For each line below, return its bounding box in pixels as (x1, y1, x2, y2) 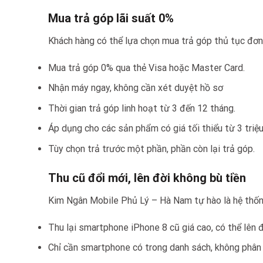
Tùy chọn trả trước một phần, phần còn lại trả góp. (48, 143, 255, 155)
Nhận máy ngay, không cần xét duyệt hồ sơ (48, 82, 223, 94)
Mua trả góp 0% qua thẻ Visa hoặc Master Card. (48, 62, 245, 73)
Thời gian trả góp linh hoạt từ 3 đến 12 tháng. (48, 102, 235, 114)
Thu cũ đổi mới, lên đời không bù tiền (48, 170, 246, 185)
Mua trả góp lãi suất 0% (48, 11, 174, 25)
